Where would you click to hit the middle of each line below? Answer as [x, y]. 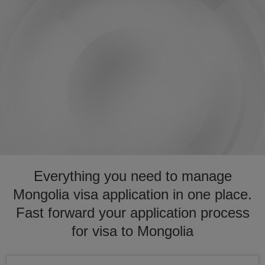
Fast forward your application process [132, 213]
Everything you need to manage [132, 176]
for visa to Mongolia [132, 231]
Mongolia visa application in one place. [132, 194]
